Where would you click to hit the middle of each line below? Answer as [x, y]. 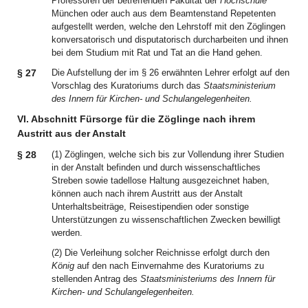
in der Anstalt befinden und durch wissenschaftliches [156, 167]
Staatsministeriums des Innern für [208, 279]
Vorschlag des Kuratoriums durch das [128, 86]
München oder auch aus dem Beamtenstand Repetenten [164, 13]
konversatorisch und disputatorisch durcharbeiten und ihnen [170, 40]
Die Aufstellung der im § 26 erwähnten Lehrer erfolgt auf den [170, 73]
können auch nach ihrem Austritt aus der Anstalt [147, 194]
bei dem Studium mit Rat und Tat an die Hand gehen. [157, 53]
